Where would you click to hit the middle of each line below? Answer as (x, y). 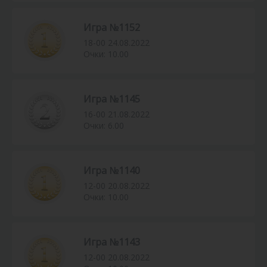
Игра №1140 (112, 171)
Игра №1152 (112, 28)
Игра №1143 (112, 242)
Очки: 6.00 (104, 126)
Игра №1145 (112, 99)
